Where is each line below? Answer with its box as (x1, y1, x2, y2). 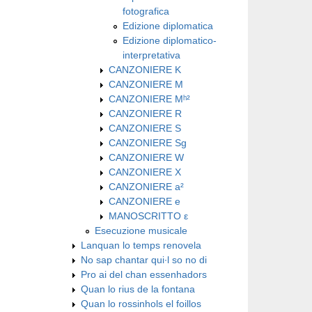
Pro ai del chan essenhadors (81, 268, 207, 280)
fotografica (123, 5, 169, 17)
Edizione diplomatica (123, 19, 213, 31)
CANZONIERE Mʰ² (109, 93, 190, 104)
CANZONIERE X (109, 166, 181, 178)
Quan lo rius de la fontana (81, 283, 195, 295)
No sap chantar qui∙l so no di (81, 253, 207, 265)
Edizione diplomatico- (123, 34, 217, 46)
